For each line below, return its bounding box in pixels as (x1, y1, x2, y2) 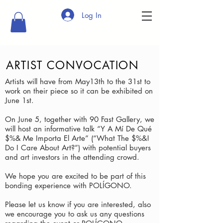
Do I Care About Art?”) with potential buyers (5, 142, 151, 152)
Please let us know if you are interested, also (5, 199, 151, 209)
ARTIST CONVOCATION (6, 58, 139, 72)
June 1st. (5, 95, 36, 105)
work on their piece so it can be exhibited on (5, 86, 153, 96)
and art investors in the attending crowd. (5, 152, 142, 162)
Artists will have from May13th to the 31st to (5, 76, 150, 86)
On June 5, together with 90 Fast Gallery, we (5, 114, 154, 124)
